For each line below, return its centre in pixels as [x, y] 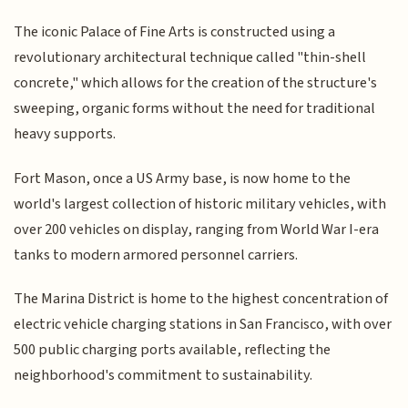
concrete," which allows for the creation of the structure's [196, 83]
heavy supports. [65, 134]
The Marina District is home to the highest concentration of [201, 299]
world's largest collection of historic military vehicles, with [200, 204]
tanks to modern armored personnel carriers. [156, 255]
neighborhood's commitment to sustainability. [163, 376]
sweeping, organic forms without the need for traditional [195, 109]
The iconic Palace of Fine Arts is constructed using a [175, 32]
